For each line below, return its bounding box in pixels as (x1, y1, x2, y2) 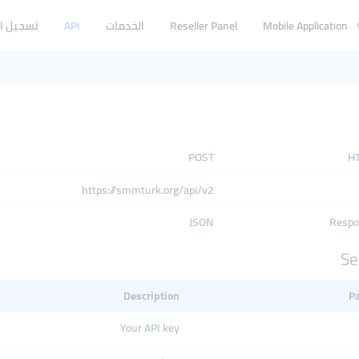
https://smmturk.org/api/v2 (82, 179, 214, 200)
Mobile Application (263, 14, 348, 36)
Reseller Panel (170, 14, 237, 36)
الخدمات (106, 14, 144, 36)
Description (123, 285, 179, 306)
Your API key (120, 317, 179, 338)
